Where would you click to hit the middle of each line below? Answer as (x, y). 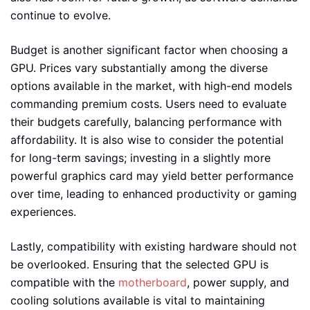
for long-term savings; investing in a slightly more (140, 157)
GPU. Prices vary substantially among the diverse (139, 67)
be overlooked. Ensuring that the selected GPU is (139, 264)
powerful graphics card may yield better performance (152, 175)
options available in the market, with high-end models (151, 85)
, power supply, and (238, 282)
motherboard (153, 282)
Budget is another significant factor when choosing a (149, 49)
